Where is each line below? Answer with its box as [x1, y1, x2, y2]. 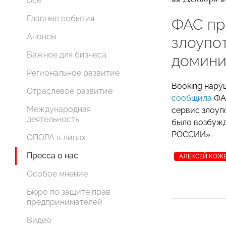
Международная [27, 104, 91, 114]
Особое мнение [27, 169, 88, 179]
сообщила [172, 93, 212, 103]
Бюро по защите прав [27, 187, 110, 197]
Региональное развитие [27, 68, 120, 78]
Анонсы [27, 32, 56, 41]
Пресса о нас [27, 151, 78, 160]
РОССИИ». [172, 130, 212, 139]
